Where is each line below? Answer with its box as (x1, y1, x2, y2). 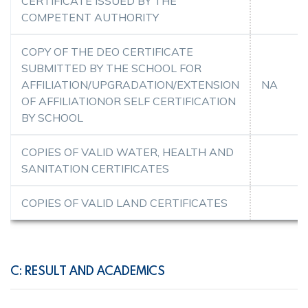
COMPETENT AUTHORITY (21, 10, 159, 24)
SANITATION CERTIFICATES (21, 161, 169, 175)
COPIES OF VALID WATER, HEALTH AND (21, 144, 234, 159)
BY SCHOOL (21, 110, 83, 124)
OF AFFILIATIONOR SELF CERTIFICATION (21, 93, 236, 108)
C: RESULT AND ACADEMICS (10, 262, 165, 278)
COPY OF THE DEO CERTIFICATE (21, 44, 193, 58)
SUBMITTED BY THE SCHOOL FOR (21, 60, 201, 75)
